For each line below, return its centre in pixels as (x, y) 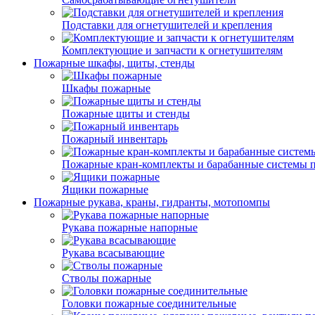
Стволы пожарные (107, 278)
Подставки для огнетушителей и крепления (167, 25)
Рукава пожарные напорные (130, 227)
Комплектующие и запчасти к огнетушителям (172, 50)
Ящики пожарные (105, 189)
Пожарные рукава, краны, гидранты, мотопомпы (152, 202)
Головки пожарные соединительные (149, 303)
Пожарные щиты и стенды (126, 114)
